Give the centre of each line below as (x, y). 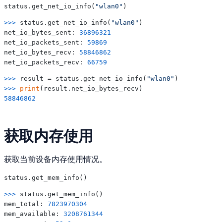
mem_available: (34, 214)
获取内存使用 (49, 136)
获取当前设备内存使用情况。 (55, 159)
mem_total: (26, 204)
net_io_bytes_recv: (42, 52)
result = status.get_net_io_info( (83, 78)
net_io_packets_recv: (46, 62)
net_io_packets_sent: (46, 42)
